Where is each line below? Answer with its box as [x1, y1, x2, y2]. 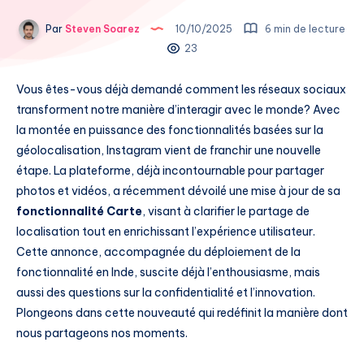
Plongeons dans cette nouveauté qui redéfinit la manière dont [16, 305, 348, 320]
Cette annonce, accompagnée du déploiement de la [16, 244, 301, 259]
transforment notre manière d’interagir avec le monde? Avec [16, 102, 340, 117]
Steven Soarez [63, 22, 140, 35]
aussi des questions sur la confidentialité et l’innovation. [16, 284, 315, 300]
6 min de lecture [262, 22, 345, 35]
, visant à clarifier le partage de [142, 203, 310, 219]
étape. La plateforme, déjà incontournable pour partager [16, 162, 324, 178]
